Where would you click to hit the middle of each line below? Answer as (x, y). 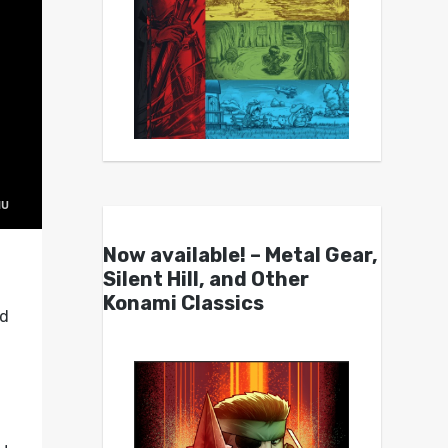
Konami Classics (183, 303)
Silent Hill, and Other (205, 279)
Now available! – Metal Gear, (240, 255)
